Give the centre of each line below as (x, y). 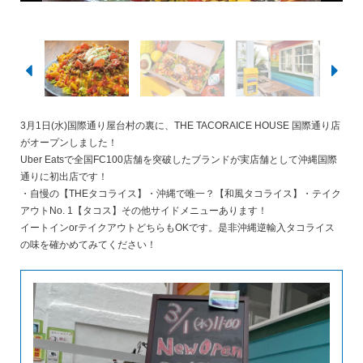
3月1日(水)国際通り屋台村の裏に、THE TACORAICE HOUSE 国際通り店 (180, 125)
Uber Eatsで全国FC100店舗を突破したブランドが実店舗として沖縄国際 (179, 159)
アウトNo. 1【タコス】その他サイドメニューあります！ (144, 210)
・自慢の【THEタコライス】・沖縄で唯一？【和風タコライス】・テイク (181, 193)
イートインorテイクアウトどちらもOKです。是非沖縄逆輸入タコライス (177, 227)
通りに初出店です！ (64, 176)
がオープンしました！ (69, 142)
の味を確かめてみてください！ (88, 244)
